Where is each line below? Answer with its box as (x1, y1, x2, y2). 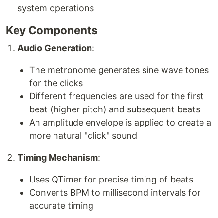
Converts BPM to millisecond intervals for (29, 187, 200, 198)
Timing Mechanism (18, 152, 98, 163)
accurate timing (29, 200, 93, 211)
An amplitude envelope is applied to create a (29, 117, 211, 128)
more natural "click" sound (29, 130, 137, 141)
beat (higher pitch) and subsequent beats (29, 104, 200, 115)
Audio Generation (18, 43, 92, 54)
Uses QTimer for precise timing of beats (29, 174, 193, 185)
